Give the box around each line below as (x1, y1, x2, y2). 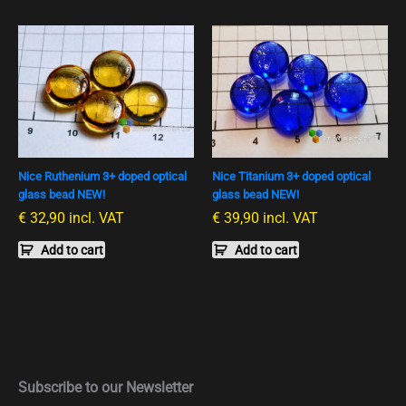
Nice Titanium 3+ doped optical (212, 169, 371, 183)
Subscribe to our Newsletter (18, 378, 193, 396)
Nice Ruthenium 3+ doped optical (18, 169, 187, 183)
